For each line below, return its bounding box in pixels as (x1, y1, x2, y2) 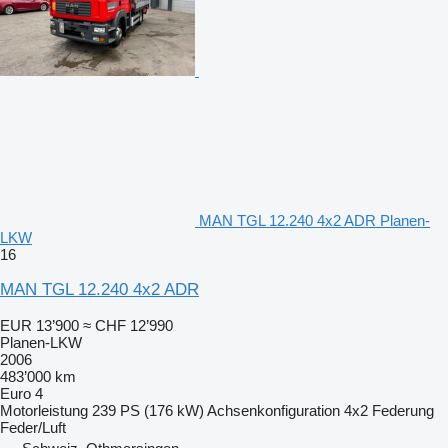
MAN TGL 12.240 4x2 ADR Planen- (199, 211, 430, 229)
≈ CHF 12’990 (83, 316, 173, 334)
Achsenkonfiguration (207, 401, 340, 419)
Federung (372, 401, 434, 419)
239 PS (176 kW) (92, 401, 204, 419)
